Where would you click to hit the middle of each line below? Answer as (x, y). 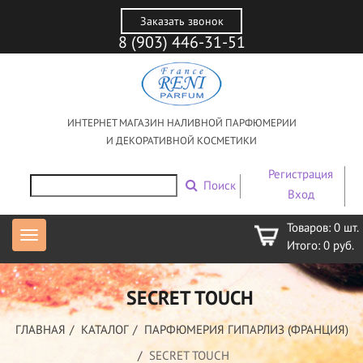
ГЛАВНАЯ (40, 330)
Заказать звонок (181, 21)
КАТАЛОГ (105, 330)
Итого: (305, 246)
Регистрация (301, 174)
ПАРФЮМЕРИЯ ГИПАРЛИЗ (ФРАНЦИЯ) (246, 330)
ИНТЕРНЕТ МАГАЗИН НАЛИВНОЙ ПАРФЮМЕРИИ (181, 123)
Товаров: (310, 228)
